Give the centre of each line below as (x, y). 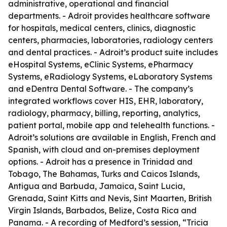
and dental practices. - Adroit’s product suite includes (113, 52)
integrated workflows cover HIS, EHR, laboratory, (106, 101)
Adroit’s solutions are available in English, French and (112, 137)
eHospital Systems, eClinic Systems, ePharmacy (101, 64)
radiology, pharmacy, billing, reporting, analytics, (104, 113)
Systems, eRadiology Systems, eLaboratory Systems (110, 77)
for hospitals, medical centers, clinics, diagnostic (102, 28)
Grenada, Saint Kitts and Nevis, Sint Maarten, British (110, 198)
